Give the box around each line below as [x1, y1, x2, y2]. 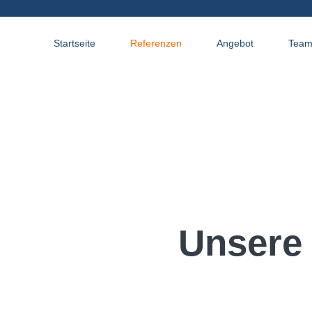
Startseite [54, 38, 95, 49]
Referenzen [130, 38, 182, 49]
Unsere [178, 222, 302, 263]
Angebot [217, 38, 253, 49]
